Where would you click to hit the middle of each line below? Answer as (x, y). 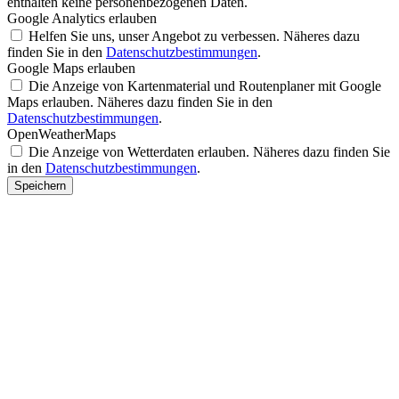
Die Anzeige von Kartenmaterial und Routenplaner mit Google (205, 85)
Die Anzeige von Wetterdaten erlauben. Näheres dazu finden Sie (209, 151)
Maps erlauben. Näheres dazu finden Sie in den (140, 102)
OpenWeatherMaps (61, 134)
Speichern (40, 185)
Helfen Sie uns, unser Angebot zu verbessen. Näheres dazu (194, 36)
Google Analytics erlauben (82, 18)
